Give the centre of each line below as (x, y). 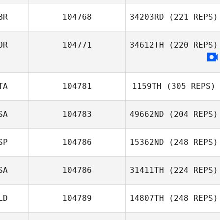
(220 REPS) (191, 45)
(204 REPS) (191, 114)
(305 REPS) (189, 86)
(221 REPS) (191, 17)
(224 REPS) (191, 170)
